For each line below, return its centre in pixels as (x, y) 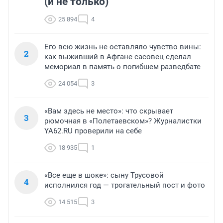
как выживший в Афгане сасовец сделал (118, 56)
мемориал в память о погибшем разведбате (122, 66)
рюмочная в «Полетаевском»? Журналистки (123, 121)
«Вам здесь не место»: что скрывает (109, 111)
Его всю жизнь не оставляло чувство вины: (123, 47)
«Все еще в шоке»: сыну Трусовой (104, 175)
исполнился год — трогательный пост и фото (125, 185)
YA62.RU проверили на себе (93, 131)
